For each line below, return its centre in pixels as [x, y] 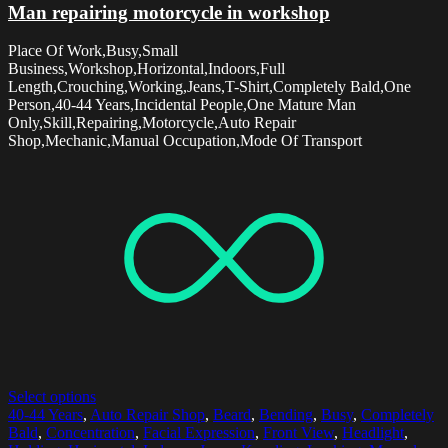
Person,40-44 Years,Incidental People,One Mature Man [182, 105]
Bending [286, 415]
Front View [298, 433]
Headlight [373, 433]
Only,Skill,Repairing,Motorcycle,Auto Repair [152, 123]
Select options [52, 397]
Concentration [90, 433]
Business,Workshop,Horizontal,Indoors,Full [146, 69]
